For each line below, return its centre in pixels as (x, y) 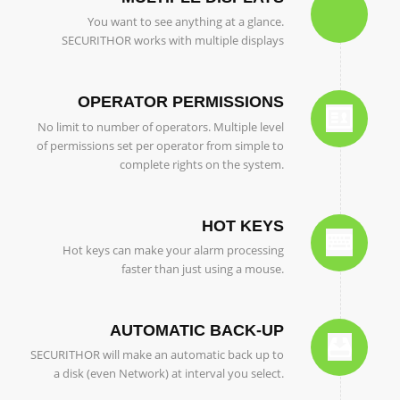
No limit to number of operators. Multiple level (161, 126)
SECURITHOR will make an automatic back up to (158, 354)
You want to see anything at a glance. (186, 22)
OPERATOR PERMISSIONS (181, 102)
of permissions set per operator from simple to (161, 145)
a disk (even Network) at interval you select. (169, 373)
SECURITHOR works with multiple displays (173, 41)
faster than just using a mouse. (203, 268)
